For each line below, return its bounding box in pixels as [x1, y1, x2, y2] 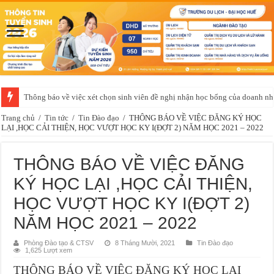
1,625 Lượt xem [25, 246, 73, 254]
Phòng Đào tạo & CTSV [24, 239, 94, 246]
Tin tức [45, 113, 69, 122]
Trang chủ [1, 113, 35, 122]
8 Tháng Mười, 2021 [115, 239, 176, 246]
